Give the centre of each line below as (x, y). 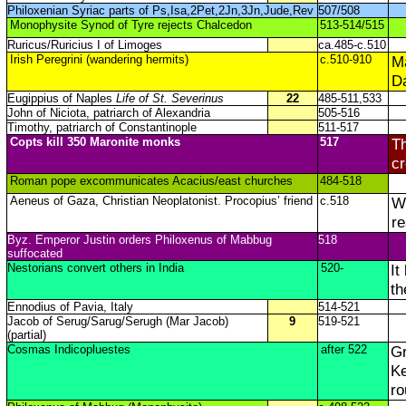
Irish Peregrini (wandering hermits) (99, 59)
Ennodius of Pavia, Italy (70, 307)
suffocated (34, 253)
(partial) (26, 335)
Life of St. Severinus (169, 98)
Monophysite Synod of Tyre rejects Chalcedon (130, 25)
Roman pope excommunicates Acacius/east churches (151, 181)
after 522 (343, 349)
